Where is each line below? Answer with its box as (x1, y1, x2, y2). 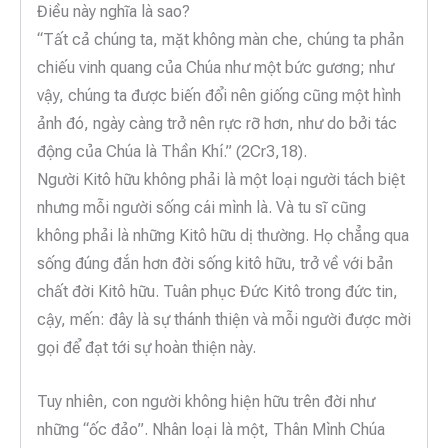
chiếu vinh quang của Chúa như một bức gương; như (37, 58, 394, 78)
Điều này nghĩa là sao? (37, 2, 190, 22)
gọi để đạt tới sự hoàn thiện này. (37, 338, 256, 358)
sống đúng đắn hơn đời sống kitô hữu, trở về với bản (37, 254, 393, 274)
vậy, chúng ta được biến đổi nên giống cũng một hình (37, 86, 401, 106)
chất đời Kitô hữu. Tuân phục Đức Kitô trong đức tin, (37, 282, 398, 302)
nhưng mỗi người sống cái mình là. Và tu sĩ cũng (37, 198, 366, 218)
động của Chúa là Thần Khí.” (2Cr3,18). (37, 142, 307, 162)
